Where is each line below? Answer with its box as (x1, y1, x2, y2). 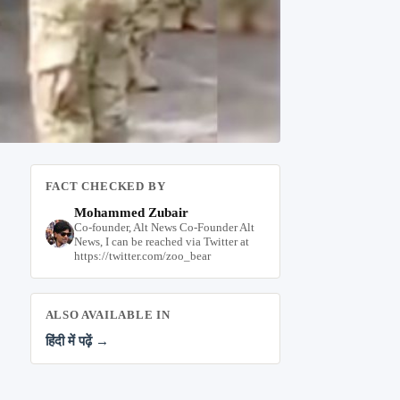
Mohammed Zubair (73, 204, 188, 220)
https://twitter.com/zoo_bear (73, 248, 211, 262)
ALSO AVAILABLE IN (45, 307, 171, 321)
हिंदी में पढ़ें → (45, 333, 109, 348)
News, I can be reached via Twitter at (73, 234, 249, 248)
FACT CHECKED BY (45, 179, 166, 193)
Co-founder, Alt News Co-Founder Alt (73, 220, 254, 234)
